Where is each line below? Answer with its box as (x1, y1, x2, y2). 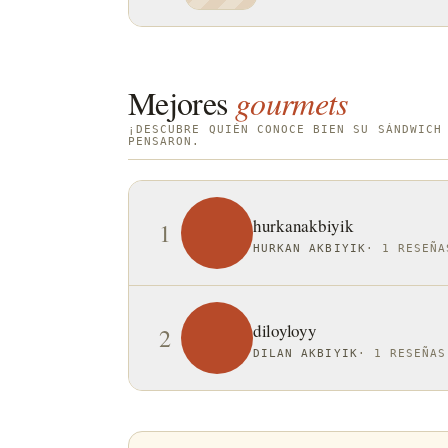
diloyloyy (253, 318, 317, 342)
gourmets (234, 81, 348, 124)
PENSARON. (128, 135, 201, 147)
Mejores (128, 81, 228, 124)
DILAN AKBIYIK (253, 346, 358, 359)
